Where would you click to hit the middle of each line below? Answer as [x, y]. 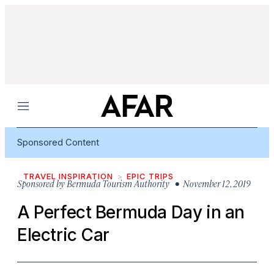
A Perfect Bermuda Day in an [131, 212]
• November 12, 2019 [210, 183]
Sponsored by [41, 183]
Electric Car [64, 235]
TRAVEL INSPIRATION [68, 176]
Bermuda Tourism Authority [118, 183]
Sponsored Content [58, 142]
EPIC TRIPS [150, 176]
